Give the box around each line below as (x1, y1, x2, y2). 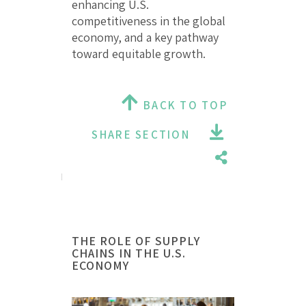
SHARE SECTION (92, 126, 190, 142)
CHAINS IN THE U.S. (72, 245, 186, 261)
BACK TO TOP (139, 97, 227, 113)
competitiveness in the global (72, 12, 225, 29)
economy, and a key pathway (72, 29, 219, 45)
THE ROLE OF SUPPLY (72, 232, 200, 249)
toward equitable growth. (72, 45, 206, 61)
